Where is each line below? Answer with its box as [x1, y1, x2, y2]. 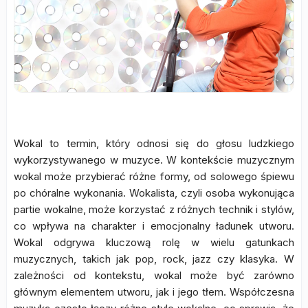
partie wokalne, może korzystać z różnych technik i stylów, [14, 202, 294, 216]
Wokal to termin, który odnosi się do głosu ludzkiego [14, 136, 294, 150]
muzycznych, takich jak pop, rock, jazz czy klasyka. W [14, 252, 294, 265]
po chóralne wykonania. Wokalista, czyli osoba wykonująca [14, 186, 294, 199]
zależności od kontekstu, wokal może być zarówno [14, 268, 294, 282]
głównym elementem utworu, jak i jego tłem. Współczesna [14, 285, 294, 298]
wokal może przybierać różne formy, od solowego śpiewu [14, 169, 294, 183]
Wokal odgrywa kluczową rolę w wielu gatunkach [14, 235, 294, 249]
